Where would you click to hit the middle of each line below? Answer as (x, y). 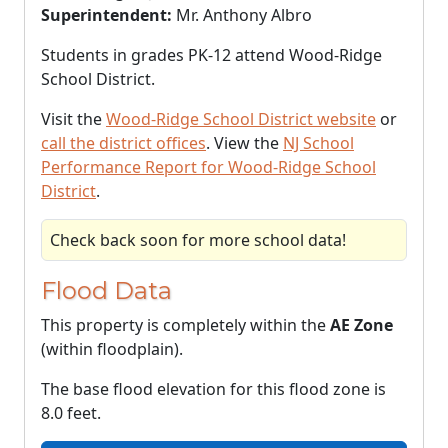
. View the (244, 143)
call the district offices (123, 143)
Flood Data (106, 290)
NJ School (318, 143)
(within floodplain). (112, 349)
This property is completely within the (185, 325)
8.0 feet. (71, 413)
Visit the (73, 119)
